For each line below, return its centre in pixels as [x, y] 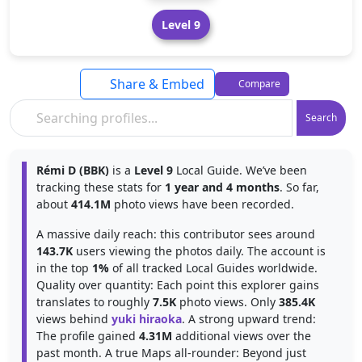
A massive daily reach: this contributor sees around [176, 234]
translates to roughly [95, 302]
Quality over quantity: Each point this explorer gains [178, 285]
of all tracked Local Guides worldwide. [213, 268]
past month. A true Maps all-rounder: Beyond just [171, 353]
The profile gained [88, 336]
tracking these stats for [101, 187]
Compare [258, 84]
